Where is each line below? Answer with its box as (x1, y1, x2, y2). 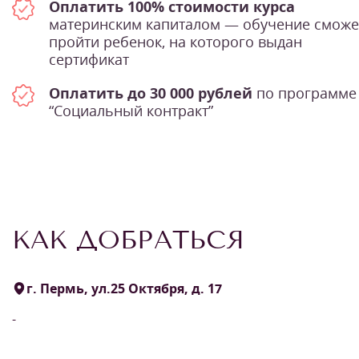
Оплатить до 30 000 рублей (49, 83, 252, 103)
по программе (252, 83, 357, 103)
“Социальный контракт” (49, 100, 213, 120)
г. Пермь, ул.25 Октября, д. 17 (26, 279, 222, 297)
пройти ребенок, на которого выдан (49, 31, 302, 51)
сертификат (49, 49, 129, 69)
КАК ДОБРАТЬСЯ (12, 224, 244, 255)
